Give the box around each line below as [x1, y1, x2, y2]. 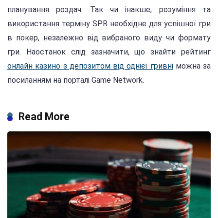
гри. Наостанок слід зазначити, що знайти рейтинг [7, 47, 211, 57]
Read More [18, 110, 70, 123]
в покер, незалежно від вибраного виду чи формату [7, 33, 211, 43]
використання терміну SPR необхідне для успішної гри [7, 19, 211, 29]
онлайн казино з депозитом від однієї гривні [7, 61, 173, 71]
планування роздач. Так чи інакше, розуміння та [7, 5, 211, 15]
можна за [173, 61, 211, 71]
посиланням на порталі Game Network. [7, 75, 144, 85]
